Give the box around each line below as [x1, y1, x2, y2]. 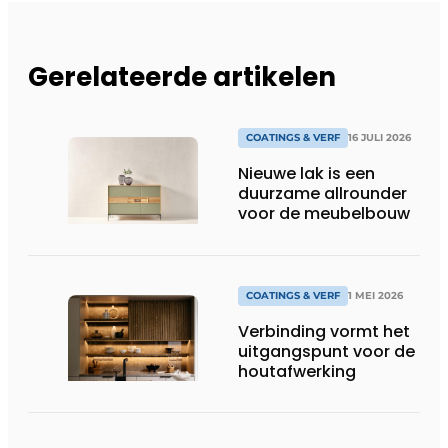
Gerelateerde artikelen [28, 59, 336, 96]
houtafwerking [238, 360, 356, 384]
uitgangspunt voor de [238, 340, 415, 364]
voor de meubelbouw [238, 202, 410, 226]
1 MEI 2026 [348, 289, 403, 303]
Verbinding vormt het [238, 320, 410, 344]
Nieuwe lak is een [238, 162, 375, 186]
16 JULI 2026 [348, 131, 411, 145]
